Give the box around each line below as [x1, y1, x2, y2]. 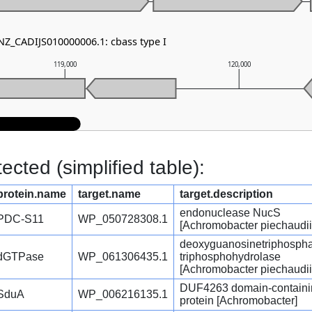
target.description [180, 188, 273, 201]
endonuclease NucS [180, 207, 281, 219]
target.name [78, 188, 141, 201]
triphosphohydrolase [180, 251, 281, 263]
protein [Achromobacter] [180, 295, 297, 307]
